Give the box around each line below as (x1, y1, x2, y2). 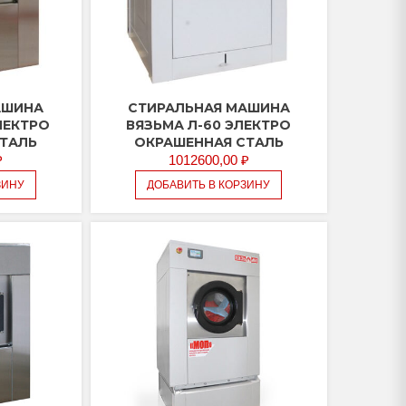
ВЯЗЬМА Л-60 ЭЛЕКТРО (126, 117, 292, 134)
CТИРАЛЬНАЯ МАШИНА (127, 100, 290, 117)
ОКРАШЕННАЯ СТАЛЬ (133, 134, 284, 151)
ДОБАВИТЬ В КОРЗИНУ (147, 179, 271, 192)
